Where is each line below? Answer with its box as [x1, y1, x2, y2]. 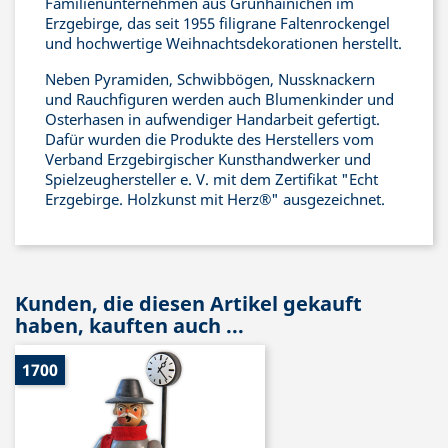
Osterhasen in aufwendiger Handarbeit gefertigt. [45, 109, 380, 129]
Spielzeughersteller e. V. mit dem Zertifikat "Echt [45, 169, 378, 189]
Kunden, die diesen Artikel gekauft [15, 290, 362, 317]
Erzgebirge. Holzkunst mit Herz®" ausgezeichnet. [45, 189, 385, 209]
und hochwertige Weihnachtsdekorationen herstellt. [45, 33, 402, 53]
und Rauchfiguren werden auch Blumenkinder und [45, 89, 394, 109]
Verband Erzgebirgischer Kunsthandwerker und [45, 149, 371, 169]
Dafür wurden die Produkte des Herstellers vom [45, 129, 374, 149]
